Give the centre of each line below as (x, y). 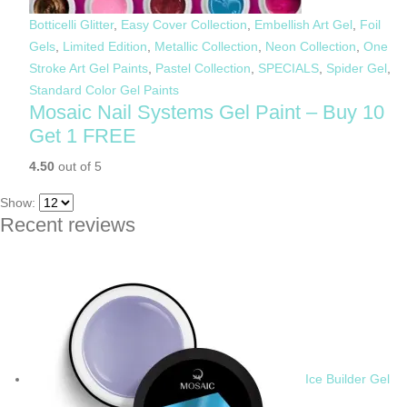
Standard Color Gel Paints (104, 89)
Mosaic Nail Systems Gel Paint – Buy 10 (207, 112)
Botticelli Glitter (71, 24)
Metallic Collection (206, 46)
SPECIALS (288, 68)
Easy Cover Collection (184, 24)
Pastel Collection (203, 68)
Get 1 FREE (83, 135)
